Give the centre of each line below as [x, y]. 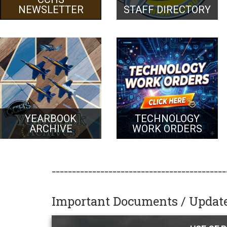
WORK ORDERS [167, 129]
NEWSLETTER [51, 10]
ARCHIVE [51, 129]
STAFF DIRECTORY [167, 10]
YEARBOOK [51, 119]
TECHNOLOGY [167, 119]
